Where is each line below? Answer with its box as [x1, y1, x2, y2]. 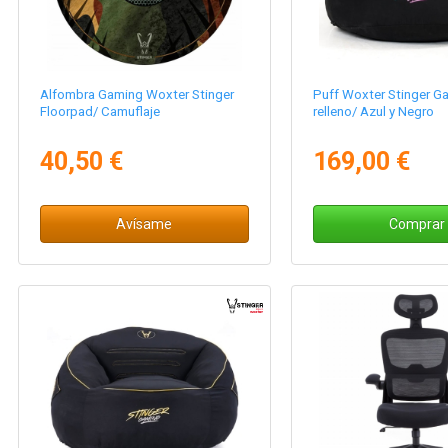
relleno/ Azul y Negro [312, 104, 434, 120]
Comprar [388, 216, 445, 233]
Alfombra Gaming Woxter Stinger [40, 87, 235, 103]
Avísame [116, 216, 173, 233]
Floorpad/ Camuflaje [40, 104, 161, 120]
